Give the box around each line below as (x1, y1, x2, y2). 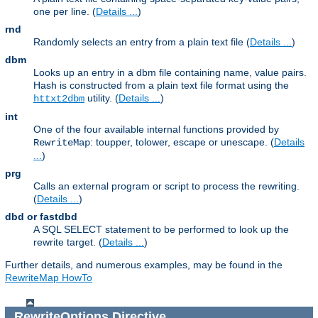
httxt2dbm (33, 93, 84, 105)
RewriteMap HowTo (5, 272, 92, 284)
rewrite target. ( (33, 236, 102, 248)
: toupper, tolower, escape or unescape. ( (90, 136, 274, 148)
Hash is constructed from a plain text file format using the (33, 79, 289, 92)
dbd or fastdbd (5, 211, 77, 223)
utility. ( (84, 92, 119, 104)
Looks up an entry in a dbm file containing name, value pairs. (33, 67, 307, 79)
